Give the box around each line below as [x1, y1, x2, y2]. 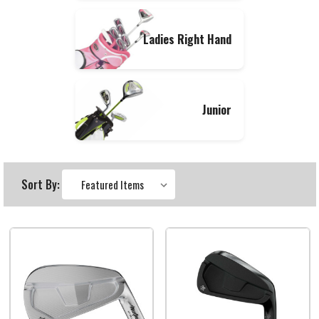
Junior [202, 101, 231, 119]
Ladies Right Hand [143, 30, 231, 48]
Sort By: [21, 176, 61, 194]
